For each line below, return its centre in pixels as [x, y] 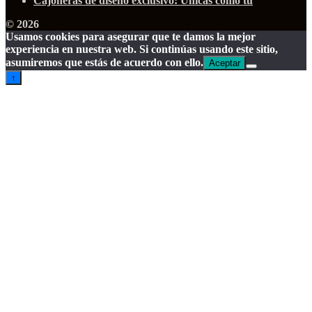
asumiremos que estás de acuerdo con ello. [104, 62]
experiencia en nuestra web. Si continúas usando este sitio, [142, 49]
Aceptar [225, 63]
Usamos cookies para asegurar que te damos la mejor [131, 36]
